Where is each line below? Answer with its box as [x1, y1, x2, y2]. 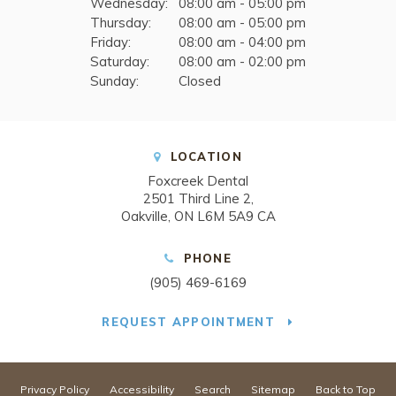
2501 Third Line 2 [142, 189, 251, 207]
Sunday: [90, 72, 139, 89]
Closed [179, 72, 221, 89]
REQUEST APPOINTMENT [102, 314, 280, 329]
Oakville [120, 207, 168, 225]
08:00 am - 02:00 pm [179, 52, 306, 70]
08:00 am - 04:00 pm [179, 33, 306, 50]
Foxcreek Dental [148, 171, 248, 189]
